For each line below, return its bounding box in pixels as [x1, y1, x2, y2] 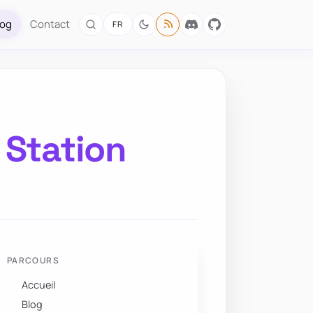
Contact [29, 17, 70, 31]
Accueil [22, 278, 56, 292]
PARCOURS [6, 254, 60, 267]
